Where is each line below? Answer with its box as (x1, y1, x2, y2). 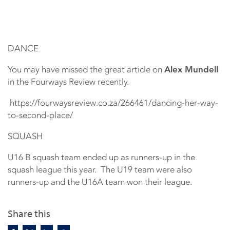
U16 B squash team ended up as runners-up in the (8, 151, 195, 162)
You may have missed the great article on (8, 64, 164, 74)
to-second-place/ (8, 109, 73, 120)
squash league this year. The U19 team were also (8, 164, 192, 175)
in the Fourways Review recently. (8, 76, 129, 87)
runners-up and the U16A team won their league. (8, 176, 192, 187)
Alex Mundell (164, 64, 218, 74)
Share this (8, 207, 50, 220)
